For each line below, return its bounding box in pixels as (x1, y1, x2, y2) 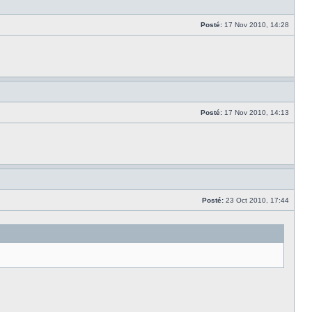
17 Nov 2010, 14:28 (222, 21, 291, 29)
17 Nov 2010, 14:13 (222, 109, 291, 116)
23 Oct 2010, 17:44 (224, 196, 291, 204)
